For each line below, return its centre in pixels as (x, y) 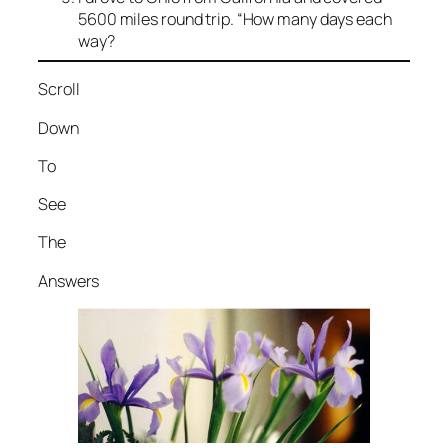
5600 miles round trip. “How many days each (235, 19)
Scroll (59, 89)
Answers (69, 280)
